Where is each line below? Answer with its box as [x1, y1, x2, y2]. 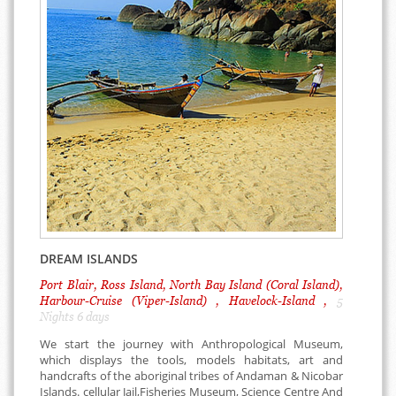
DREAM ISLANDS [40, 250, 138, 267]
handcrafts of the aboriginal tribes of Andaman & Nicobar [40, 368, 343, 384]
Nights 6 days [40, 309, 110, 324]
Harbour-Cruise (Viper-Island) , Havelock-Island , [40, 293, 337, 308]
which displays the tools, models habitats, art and [40, 352, 343, 368]
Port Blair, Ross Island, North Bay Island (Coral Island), [40, 278, 343, 292]
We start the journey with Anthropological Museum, [40, 336, 343, 352]
